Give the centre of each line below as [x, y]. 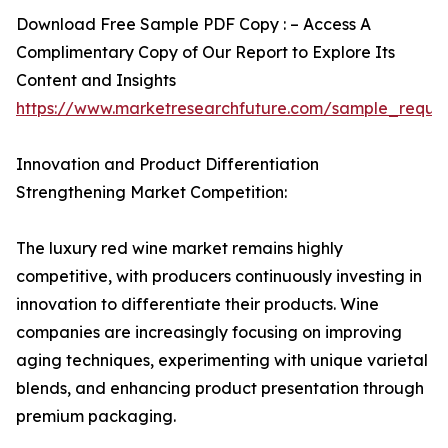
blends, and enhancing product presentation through [220, 388]
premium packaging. [96, 416]
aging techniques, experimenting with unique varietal [222, 360]
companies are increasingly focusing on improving [209, 332]
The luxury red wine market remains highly [179, 248]
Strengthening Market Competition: [151, 192]
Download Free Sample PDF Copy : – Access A [193, 24]
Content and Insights [96, 80]
